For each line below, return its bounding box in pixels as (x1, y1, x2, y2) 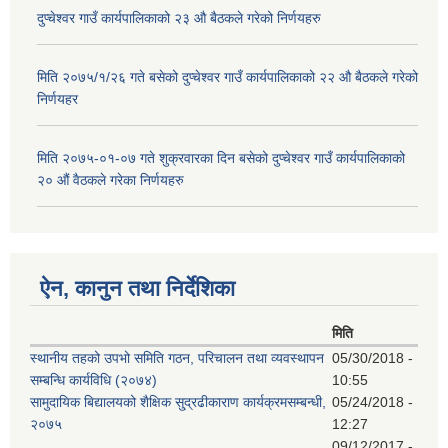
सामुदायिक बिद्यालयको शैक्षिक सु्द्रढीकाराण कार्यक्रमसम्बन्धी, (30, 393, 326, 410)
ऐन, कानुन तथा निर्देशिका (40, 275, 235, 301)
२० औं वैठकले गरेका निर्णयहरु (37, 172, 184, 189)
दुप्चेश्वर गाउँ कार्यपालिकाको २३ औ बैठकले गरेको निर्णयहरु (37, 10, 321, 27)
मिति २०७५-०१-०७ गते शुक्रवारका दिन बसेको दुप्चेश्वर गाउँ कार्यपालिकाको (37, 150, 405, 167)
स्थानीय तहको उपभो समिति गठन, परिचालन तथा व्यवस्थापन (30, 349, 324, 366)
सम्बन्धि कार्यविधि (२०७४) (30, 371, 157, 388)
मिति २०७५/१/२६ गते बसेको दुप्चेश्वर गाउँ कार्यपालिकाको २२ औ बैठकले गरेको (37, 69, 418, 86)
